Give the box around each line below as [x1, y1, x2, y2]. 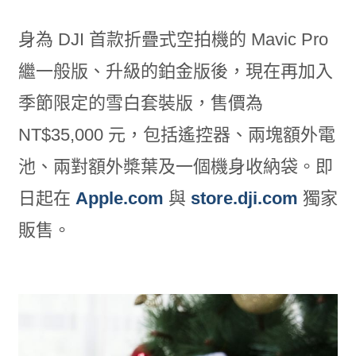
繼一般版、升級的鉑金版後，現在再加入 [17, 61, 333, 81]
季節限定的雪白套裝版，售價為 [17, 93, 263, 113]
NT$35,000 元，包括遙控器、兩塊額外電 [17, 125, 335, 145]
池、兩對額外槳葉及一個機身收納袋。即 [17, 157, 333, 176]
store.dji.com [190, 188, 298, 208]
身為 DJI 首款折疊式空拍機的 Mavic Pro [17, 29, 328, 49]
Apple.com [75, 188, 164, 208]
